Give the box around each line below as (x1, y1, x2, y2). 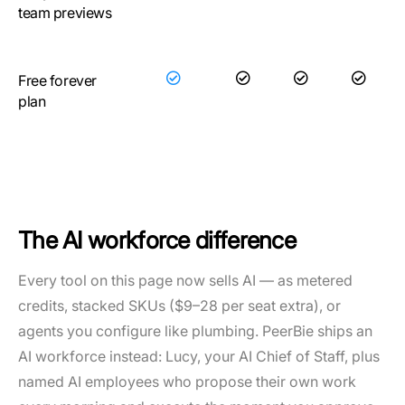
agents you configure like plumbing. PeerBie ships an (18, 322, 372, 340)
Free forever (18, 71, 97, 89)
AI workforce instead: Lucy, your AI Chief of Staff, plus (18, 347, 380, 365)
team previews (18, 4, 112, 22)
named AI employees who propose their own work (18, 372, 356, 391)
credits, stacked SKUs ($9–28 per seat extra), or (18, 297, 341, 315)
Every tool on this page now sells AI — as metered (18, 271, 353, 289)
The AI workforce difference (18, 226, 297, 254)
